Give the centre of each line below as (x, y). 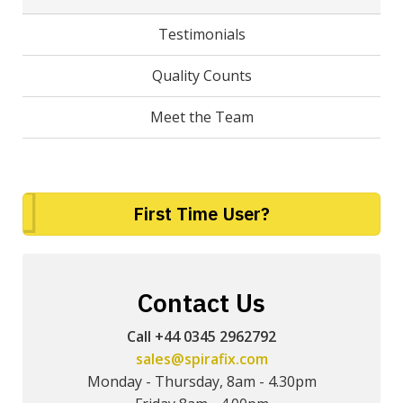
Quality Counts (201, 75)
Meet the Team (201, 116)
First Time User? (201, 213)
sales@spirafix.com (201, 358)
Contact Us (201, 302)
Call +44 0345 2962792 (201, 336)
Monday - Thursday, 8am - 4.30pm (201, 381)
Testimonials (201, 34)
